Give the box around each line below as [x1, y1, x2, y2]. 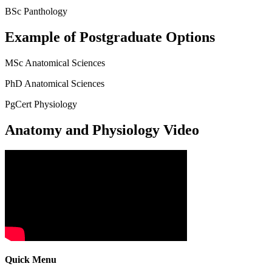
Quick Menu [5, 254, 56, 265]
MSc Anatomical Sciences [5, 57, 105, 68]
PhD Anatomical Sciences [5, 78, 104, 89]
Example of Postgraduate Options [5, 29, 215, 45]
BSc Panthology [5, 5, 67, 16]
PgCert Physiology [5, 98, 77, 109]
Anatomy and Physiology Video [5, 121, 199, 138]
